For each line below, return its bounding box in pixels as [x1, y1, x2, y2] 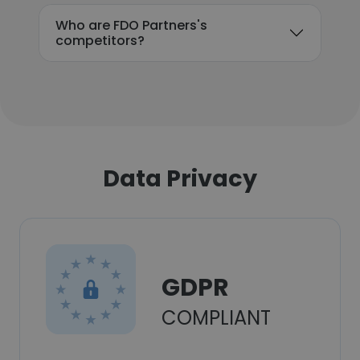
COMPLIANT [162, 305, 271, 331]
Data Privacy [103, 162, 257, 194]
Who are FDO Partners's [55, 16, 207, 35]
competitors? [55, 31, 145, 50]
